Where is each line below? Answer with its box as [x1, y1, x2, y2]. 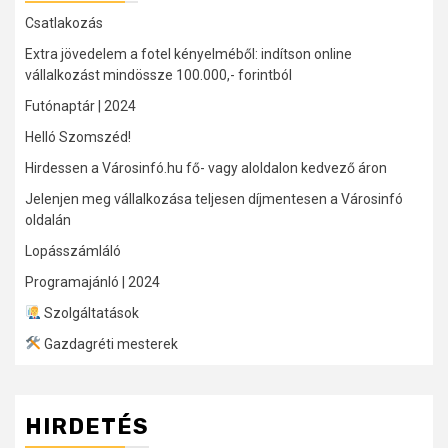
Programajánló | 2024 [25, 273, 160, 290]
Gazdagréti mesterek [40, 335, 178, 352]
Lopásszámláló [25, 242, 121, 259]
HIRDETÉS [25, 412, 149, 440]
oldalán [25, 211, 71, 228]
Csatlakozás [25, 14, 103, 31]
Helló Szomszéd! [25, 128, 131, 145]
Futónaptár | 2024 [25, 97, 136, 114]
